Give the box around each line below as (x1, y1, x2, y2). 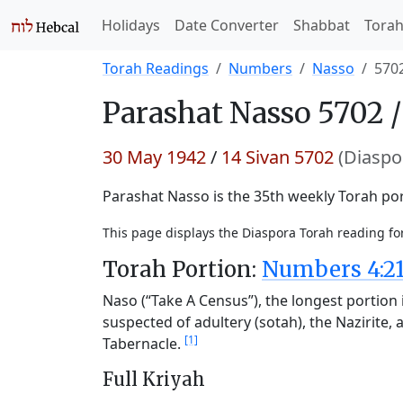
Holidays (102, 15, 160, 35)
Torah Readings (103, 58, 209, 78)
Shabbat (293, 15, 350, 35)
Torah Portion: (103, 255, 256, 283)
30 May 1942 (103, 145, 206, 169)
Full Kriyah (103, 368, 205, 390)
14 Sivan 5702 (221, 145, 334, 169)
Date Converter (175, 15, 279, 35)
